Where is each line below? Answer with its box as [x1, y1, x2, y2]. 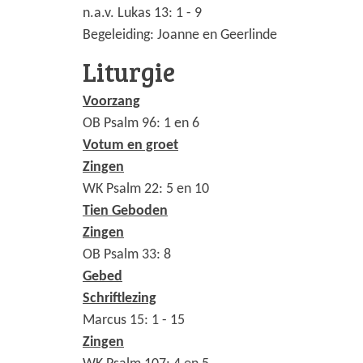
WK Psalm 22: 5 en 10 [83, 181, 209, 198]
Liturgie [83, 54, 175, 90]
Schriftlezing [83, 291, 156, 307]
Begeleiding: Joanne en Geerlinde [83, 28, 277, 44]
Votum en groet [83, 138, 178, 154]
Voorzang [83, 94, 140, 110]
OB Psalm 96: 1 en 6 [83, 116, 199, 132]
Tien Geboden [83, 203, 168, 220]
